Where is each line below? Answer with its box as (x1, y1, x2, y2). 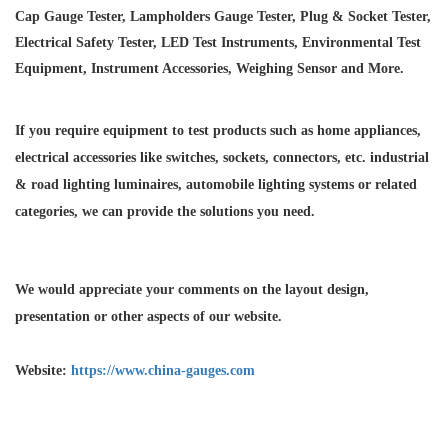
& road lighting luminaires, (15, 176, 182, 192)
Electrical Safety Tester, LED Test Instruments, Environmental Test (15, 34, 421, 50)
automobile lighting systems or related (186, 176, 417, 192)
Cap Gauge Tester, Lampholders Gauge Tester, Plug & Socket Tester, (15, 8, 431, 24)
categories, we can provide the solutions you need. (15, 203, 315, 219)
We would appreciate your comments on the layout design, (15, 281, 369, 297)
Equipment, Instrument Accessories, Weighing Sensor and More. (15, 60, 404, 76)
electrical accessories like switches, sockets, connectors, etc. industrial (15, 149, 429, 165)
